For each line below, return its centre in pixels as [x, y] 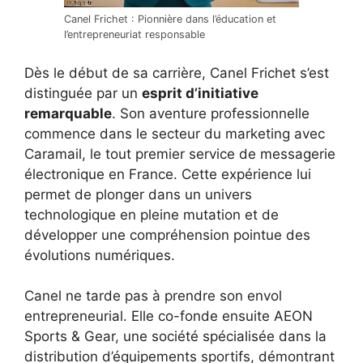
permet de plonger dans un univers [138, 194]
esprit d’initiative [200, 93]
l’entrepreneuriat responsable [135, 35]
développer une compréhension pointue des [167, 235]
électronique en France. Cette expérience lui [168, 174]
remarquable [68, 113]
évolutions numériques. [100, 255]
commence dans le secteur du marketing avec [175, 133]
